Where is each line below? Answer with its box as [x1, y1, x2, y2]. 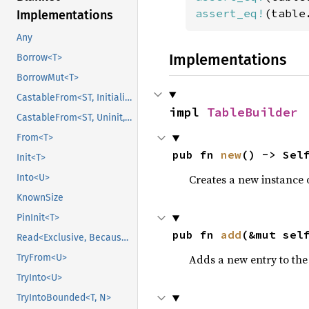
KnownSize [17, 192, 63, 204]
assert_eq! [195, 6, 264, 20]
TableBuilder [207, 104, 298, 120]
